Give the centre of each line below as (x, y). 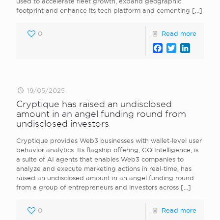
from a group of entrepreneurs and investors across (97, 187)
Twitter (189, 48)
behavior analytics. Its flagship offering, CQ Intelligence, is (107, 150)
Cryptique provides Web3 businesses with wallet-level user (109, 140)
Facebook (181, 48)
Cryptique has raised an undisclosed (94, 104)
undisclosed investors (63, 124)
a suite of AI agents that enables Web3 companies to (100, 159)
